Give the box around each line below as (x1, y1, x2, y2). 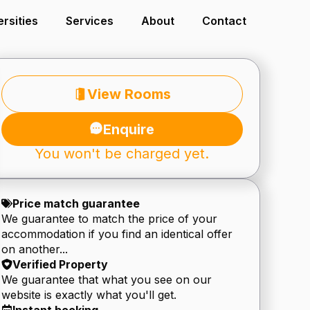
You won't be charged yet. (35, 145, 210, 162)
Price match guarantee (12, 197, 140, 210)
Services (66, 14, 113, 28)
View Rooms (86, 86, 171, 102)
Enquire (103, 121, 155, 138)
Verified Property (12, 257, 108, 271)
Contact (202, 14, 246, 28)
